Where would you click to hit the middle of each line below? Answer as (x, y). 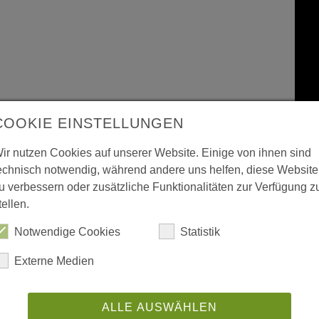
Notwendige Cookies (67, 231)
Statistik (200, 231)
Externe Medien (54, 261)
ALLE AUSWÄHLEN (159, 307)
